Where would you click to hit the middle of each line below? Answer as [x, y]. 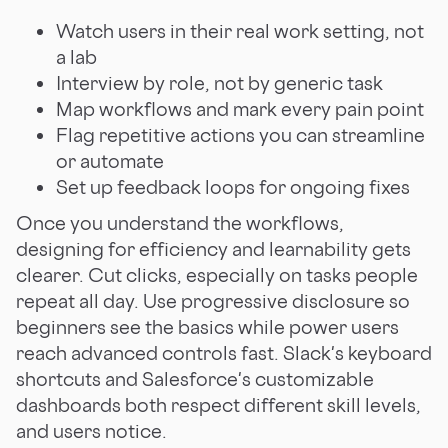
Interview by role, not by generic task [219, 82]
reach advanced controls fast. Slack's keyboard [224, 352]
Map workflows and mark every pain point [240, 108]
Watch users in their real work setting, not [240, 30]
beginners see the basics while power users [207, 326]
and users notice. [91, 430]
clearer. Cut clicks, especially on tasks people [217, 274]
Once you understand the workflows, [180, 222]
